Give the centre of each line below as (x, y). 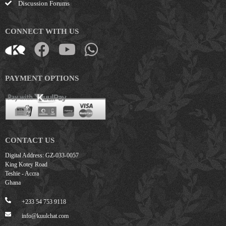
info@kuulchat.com (45, 216)
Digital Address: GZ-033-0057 (42, 156)
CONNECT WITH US (42, 31)
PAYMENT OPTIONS (42, 78)
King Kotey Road (26, 165)
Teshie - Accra (22, 174)
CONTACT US (30, 140)
